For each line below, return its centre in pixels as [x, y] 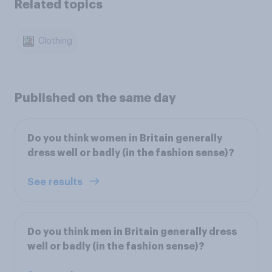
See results [56, 182]
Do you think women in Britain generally [125, 138]
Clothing [56, 42]
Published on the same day [95, 97]
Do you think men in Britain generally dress [132, 232]
